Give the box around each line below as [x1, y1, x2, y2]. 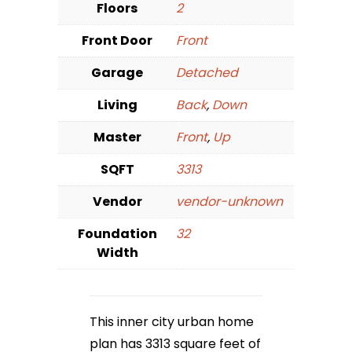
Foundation [77, 225, 157, 244]
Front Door [82, 31, 152, 50]
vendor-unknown [176, 192, 283, 211]
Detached [176, 64, 238, 82]
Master [93, 128, 141, 147]
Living [97, 96, 137, 115]
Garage [91, 64, 143, 82]
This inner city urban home [90, 313, 254, 332]
